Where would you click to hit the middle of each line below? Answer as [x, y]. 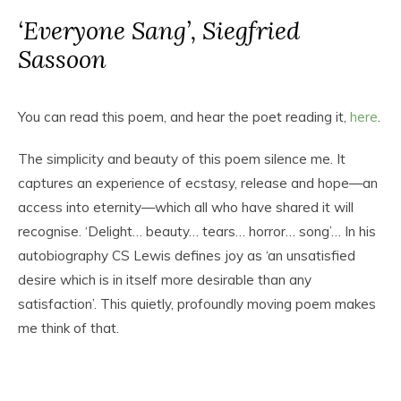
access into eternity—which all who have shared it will [186, 207]
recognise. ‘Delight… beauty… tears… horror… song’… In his [197, 231]
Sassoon [62, 59]
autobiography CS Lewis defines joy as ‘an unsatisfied [187, 256]
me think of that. [68, 328]
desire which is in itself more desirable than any [165, 280]
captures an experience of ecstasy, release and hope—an [198, 183]
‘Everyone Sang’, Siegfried [159, 30]
